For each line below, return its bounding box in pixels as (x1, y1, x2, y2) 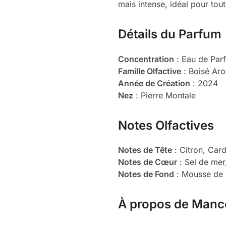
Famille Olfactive (118, 66, 181, 76)
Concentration (118, 53, 174, 64)
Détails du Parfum (118, 27, 221, 42)
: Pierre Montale (133, 90, 196, 100)
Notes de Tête (118, 145, 172, 155)
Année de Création (118, 78, 190, 88)
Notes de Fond (118, 169, 174, 180)
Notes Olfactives (118, 118, 214, 133)
